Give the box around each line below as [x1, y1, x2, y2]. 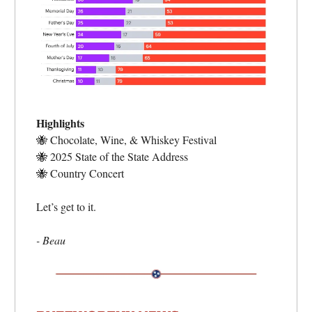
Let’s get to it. [36, 198, 96, 214]
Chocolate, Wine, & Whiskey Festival [47, 132, 217, 147]
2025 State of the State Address [47, 148, 188, 164]
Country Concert [47, 165, 124, 180]
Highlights [36, 114, 84, 131]
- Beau [36, 232, 65, 247]
